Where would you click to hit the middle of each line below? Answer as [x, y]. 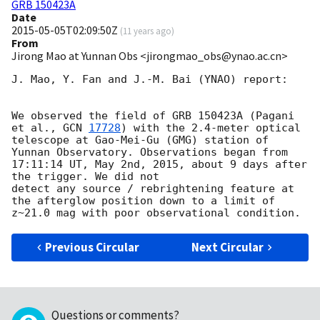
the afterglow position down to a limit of [143, 201]
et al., [37, 128]
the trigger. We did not [85, 177]
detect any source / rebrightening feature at [153, 189]
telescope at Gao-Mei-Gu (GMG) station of [140, 140]
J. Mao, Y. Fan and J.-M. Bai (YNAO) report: [150, 80]
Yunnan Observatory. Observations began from [150, 152]
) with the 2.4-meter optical [211, 128]
